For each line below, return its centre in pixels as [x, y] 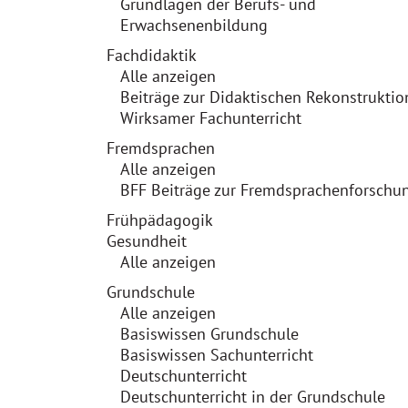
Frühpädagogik [160, 220]
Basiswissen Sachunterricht [217, 355]
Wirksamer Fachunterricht [211, 118]
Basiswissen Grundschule [209, 334]
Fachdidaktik [152, 55]
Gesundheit [147, 241]
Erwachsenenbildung [194, 25]
